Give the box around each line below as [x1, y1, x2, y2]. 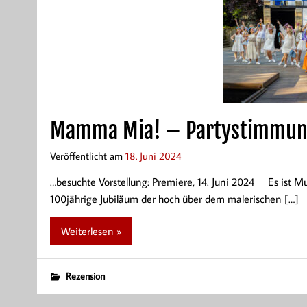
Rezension [65, 269, 105, 282]
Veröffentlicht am [49, 149, 125, 163]
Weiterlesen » [60, 223, 121, 238]
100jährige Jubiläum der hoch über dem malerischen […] [49, 192, 299, 206]
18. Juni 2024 [125, 149, 182, 163]
